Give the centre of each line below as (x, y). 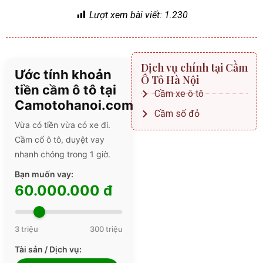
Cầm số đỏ (177, 114)
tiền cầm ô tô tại (65, 90)
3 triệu (26, 229)
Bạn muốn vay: (44, 174)
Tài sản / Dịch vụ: (48, 249)
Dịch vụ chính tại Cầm (194, 68)
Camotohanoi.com (74, 105)
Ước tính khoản (63, 75)
